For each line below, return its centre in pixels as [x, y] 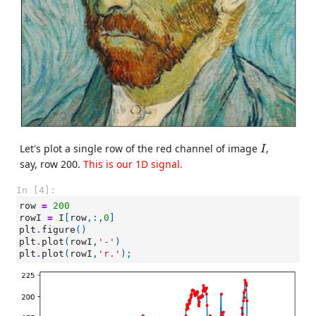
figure [59, 230]
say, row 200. [51, 164]
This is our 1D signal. [133, 164]
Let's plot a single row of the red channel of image [140, 148]
